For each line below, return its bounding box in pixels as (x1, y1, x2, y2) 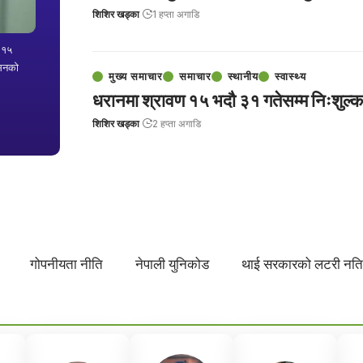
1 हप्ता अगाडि (152, 7, 199, 20)
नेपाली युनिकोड (135, 256, 210, 272)
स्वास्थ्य (275, 69, 306, 83)
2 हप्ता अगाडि (152, 117, 201, 130)
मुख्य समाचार (108, 69, 163, 83)
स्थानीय (227, 69, 259, 83)
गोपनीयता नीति (30, 256, 104, 272)
